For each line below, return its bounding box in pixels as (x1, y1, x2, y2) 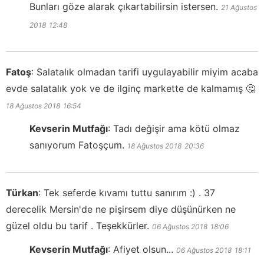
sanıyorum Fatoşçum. (29, 139, 124, 151)
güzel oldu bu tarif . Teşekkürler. (6, 220, 149, 232)
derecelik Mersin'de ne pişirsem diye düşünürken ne (6, 203, 236, 216)
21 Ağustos (221, 3, 257, 12)
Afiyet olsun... (113, 243, 173, 256)
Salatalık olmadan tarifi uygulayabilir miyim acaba (37, 66, 258, 78)
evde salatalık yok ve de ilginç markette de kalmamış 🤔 (6, 82, 255, 95)
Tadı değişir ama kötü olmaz (113, 123, 240, 135)
